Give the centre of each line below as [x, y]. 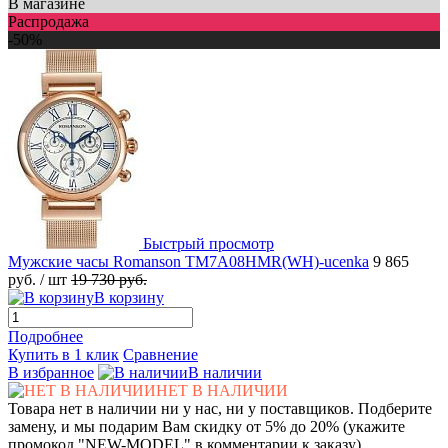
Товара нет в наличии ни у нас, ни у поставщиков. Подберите [220, 408]
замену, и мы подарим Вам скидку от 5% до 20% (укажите [206, 426]
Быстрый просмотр [208, 243]
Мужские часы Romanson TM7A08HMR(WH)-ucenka [188, 261]
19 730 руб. [109, 279]
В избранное [51, 372]
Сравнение [160, 354]
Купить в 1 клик [63, 354]
